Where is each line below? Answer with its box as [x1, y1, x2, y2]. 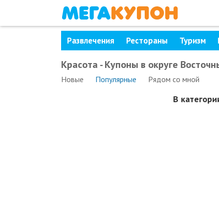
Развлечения [66, 35, 114, 46]
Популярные [95, 74, 136, 84]
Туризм [179, 35, 206, 46]
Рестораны [126, 35, 168, 46]
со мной [170, 74, 199, 84]
